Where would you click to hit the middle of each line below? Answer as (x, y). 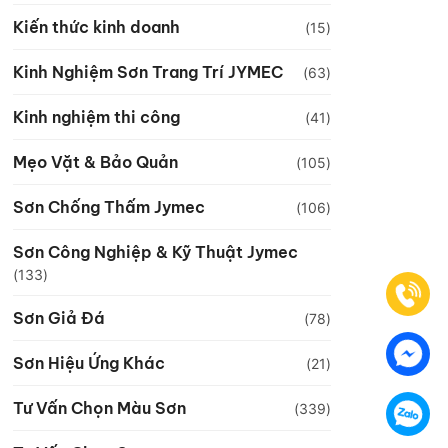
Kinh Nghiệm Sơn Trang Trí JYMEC (148, 72)
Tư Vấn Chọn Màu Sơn (99, 408)
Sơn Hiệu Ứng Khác (89, 363)
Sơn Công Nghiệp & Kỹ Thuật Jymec (155, 252)
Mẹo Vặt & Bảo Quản (95, 162)
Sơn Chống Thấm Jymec (109, 207)
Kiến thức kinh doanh (96, 27)
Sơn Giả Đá (59, 318)
